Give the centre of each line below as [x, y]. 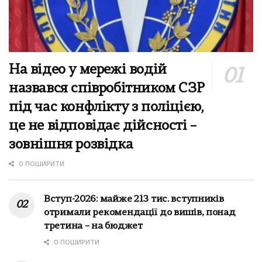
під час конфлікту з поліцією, [106, 107]
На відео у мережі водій [88, 70]
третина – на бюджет [93, 226]
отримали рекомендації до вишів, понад [140, 213]
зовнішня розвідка [71, 145]
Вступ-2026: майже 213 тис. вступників [134, 199]
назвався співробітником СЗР [107, 89]
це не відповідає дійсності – [103, 126]
